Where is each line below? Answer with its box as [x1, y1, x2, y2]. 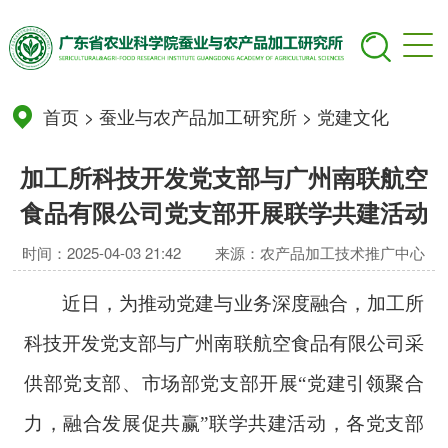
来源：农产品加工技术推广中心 [215, 242, 426, 264]
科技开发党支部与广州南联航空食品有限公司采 [23, 333, 425, 355]
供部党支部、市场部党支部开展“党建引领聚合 [23, 373, 425, 395]
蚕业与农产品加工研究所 [99, 102, 298, 129]
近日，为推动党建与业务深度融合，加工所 [62, 293, 425, 315]
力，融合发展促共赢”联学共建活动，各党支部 [23, 413, 425, 435]
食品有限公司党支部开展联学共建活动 [19, 195, 428, 230]
